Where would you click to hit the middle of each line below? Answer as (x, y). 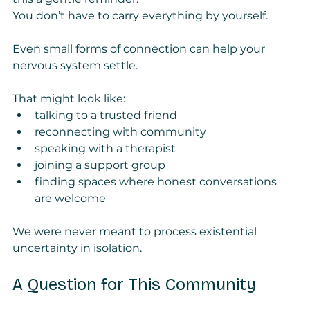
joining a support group (100, 165)
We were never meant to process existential (136, 232)
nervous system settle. (75, 66)
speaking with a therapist (105, 149)
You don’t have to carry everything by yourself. (140, 16)
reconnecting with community (120, 132)
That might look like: (69, 99)
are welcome (70, 199)
